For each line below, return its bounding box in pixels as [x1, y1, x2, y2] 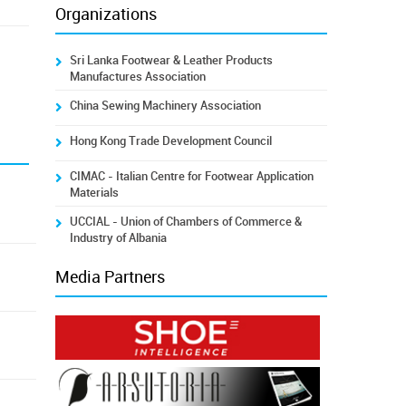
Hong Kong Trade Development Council [69, 134, 272, 148]
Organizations [54, 5, 157, 24]
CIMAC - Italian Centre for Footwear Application [69, 169, 314, 183]
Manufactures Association [69, 70, 206, 83]
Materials [69, 186, 119, 199]
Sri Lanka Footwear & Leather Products [69, 53, 273, 67]
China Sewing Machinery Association [69, 99, 261, 112]
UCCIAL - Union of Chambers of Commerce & [69, 215, 302, 228]
